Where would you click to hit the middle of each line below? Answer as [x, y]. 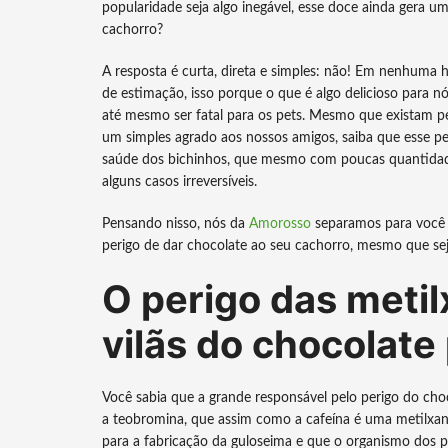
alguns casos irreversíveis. [179, 182]
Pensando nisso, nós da [175, 224]
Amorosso [280, 224]
